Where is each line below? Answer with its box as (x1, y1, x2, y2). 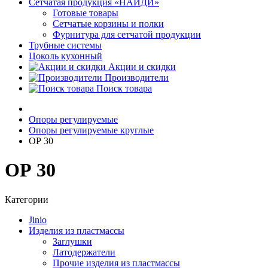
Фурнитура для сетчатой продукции (53, 29, 201, 39)
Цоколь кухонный (29, 51, 102, 61)
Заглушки (53, 236, 92, 246)
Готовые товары (53, 8, 118, 18)
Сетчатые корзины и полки (53, 19, 164, 29)
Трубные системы (29, 40, 102, 50)
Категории (5, 194, 48, 205)
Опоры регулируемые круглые (29, 125, 154, 135)
